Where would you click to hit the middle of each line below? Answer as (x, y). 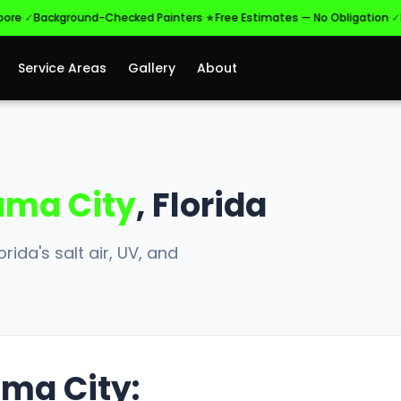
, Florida (201, 205)
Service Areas (63, 68)
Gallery (152, 68)
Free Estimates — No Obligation (266, 17)
